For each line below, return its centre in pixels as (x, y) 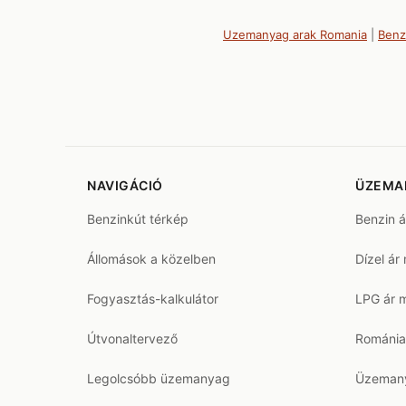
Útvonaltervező (132, 338)
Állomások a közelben (151, 259)
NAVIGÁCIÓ (125, 185)
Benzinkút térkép (138, 219)
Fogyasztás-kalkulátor (153, 299)
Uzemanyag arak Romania (295, 34)
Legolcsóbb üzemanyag (159, 378)
